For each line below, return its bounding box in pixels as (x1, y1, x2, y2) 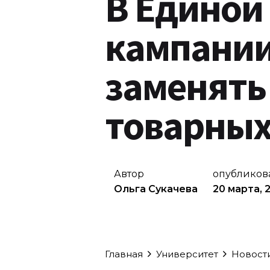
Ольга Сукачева (113, 183, 198, 195)
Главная (104, 248, 143, 260)
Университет (155, 248, 218, 260)
